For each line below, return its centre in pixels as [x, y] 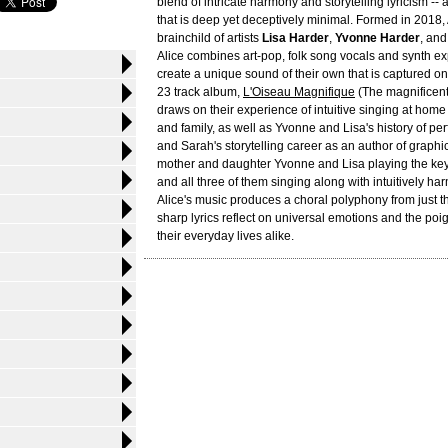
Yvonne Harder [377, 38]
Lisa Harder [295, 38]
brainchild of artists [209, 38]
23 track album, [200, 92]
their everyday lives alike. [225, 236]
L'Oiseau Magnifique [299, 92]
